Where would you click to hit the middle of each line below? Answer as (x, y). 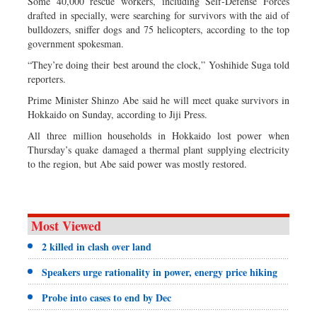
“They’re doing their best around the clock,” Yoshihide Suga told (158, 64)
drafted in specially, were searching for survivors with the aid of (158, 15)
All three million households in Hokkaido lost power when (158, 135)
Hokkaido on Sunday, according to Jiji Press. (117, 114)
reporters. (47, 79)
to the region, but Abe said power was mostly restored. (137, 163)
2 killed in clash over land (97, 246)
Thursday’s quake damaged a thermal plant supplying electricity (158, 149)
